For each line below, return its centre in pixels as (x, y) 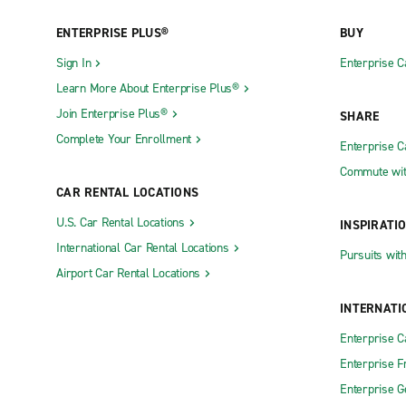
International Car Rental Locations (143, 248)
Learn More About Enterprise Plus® (148, 89)
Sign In (74, 63)
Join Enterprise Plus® (112, 114)
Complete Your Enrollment (124, 140)
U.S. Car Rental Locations (121, 223)
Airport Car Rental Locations (128, 274)
